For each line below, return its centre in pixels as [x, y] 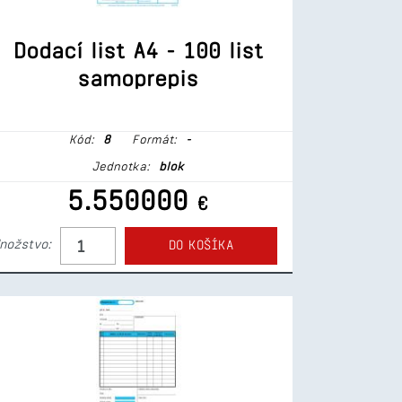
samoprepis [138, 78]
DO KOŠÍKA [201, 245]
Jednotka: [121, 166]
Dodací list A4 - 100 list [138, 50]
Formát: [152, 139]
